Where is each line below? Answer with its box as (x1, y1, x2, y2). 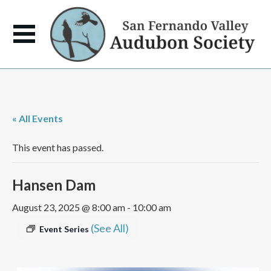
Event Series (39, 224, 91, 234)
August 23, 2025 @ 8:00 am (12, 201, 125, 213)
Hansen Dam (12, 176, 96, 194)
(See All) (91, 221, 129, 235)
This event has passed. (12, 142, 103, 153)
